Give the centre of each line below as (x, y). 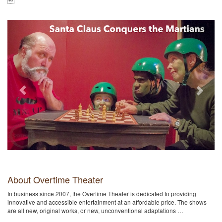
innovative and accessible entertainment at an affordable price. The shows (107, 202)
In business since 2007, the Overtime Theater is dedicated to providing (102, 194)
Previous (42, 26)
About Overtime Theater (55, 180)
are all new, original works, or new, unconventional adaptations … (95, 211)
